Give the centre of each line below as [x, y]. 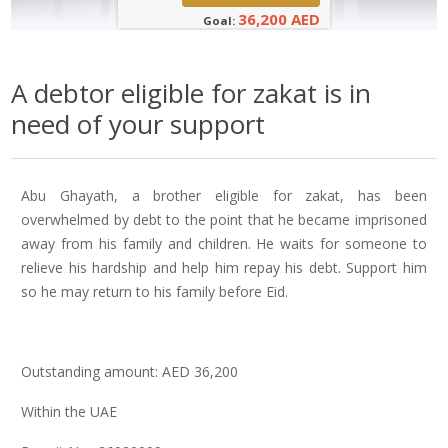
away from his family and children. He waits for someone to [224, 243]
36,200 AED [279, 19]
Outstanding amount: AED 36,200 [130, 371]
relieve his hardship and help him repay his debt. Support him [224, 267]
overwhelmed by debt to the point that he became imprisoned [224, 219]
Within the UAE [69, 411]
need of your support [138, 124]
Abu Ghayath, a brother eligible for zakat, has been [224, 195]
